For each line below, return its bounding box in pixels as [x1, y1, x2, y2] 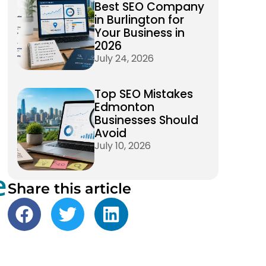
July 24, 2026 [94, 51, 154, 65]
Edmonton [94, 99, 154, 115]
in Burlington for [94, 11, 184, 28]
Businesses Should [94, 112, 198, 128]
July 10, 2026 [94, 138, 151, 153]
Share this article [7, 179, 131, 197]
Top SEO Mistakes [94, 85, 193, 102]
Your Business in [94, 24, 185, 41]
